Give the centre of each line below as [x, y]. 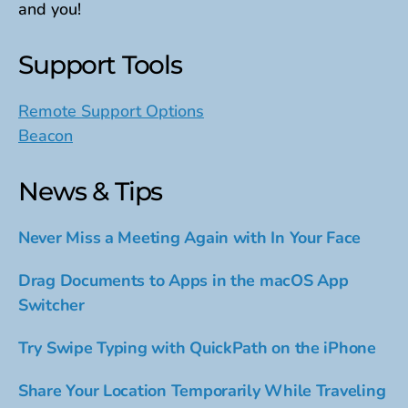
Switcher [51, 306]
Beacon [46, 136]
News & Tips [91, 192]
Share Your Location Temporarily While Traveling [202, 391]
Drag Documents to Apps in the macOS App [184, 281]
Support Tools [100, 65]
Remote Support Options [111, 112]
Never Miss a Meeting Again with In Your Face [190, 238]
